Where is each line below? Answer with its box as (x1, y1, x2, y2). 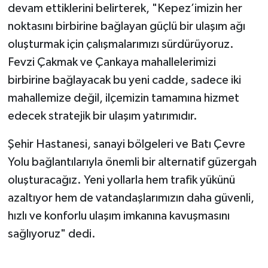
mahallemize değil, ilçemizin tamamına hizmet (7, 92, 239, 105)
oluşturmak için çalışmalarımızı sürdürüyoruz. (7, 38, 234, 51)
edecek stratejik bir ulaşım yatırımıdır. (7, 110, 197, 123)
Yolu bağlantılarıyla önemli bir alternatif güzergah (7, 156, 257, 169)
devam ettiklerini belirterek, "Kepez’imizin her (7, 2, 242, 15)
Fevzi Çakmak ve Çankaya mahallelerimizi (7, 56, 216, 69)
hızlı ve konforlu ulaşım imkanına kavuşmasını (7, 210, 230, 223)
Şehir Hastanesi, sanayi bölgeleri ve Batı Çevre (7, 138, 245, 151)
